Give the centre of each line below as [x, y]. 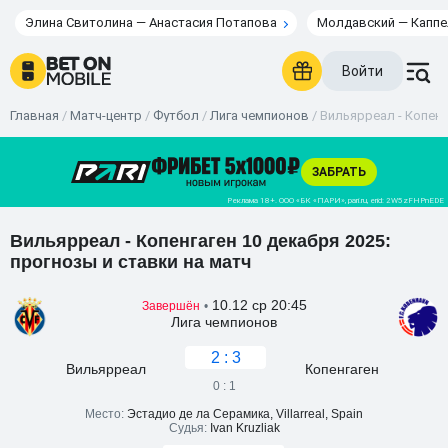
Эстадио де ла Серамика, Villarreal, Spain [245, 414]
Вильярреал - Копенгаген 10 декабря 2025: [200, 241]
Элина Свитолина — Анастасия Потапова [151, 22]
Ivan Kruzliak [244, 428]
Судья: [189, 428]
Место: [106, 414]
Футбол [176, 115]
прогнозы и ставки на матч [130, 262]
